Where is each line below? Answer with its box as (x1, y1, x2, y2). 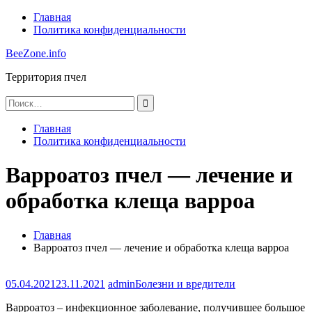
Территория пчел (6, 71, 86, 83)
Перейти (5, 10, 46, 22)
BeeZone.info (6, 47, 66, 59)
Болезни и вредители (135, 277, 235, 290)
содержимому (5, 36, 70, 47)
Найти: (5, 94, 38, 106)
